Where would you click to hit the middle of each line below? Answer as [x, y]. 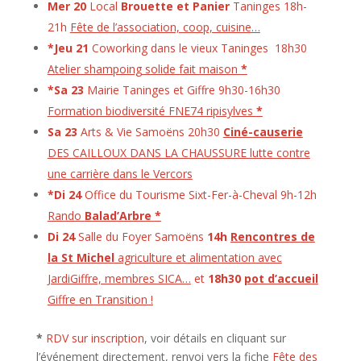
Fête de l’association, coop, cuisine [160, 27]
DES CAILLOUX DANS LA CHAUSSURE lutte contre [178, 153]
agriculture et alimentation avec [198, 258]
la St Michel [81, 258]
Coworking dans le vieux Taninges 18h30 [197, 48]
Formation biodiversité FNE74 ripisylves [151, 111]
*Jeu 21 [68, 48]
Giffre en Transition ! [100, 300]
